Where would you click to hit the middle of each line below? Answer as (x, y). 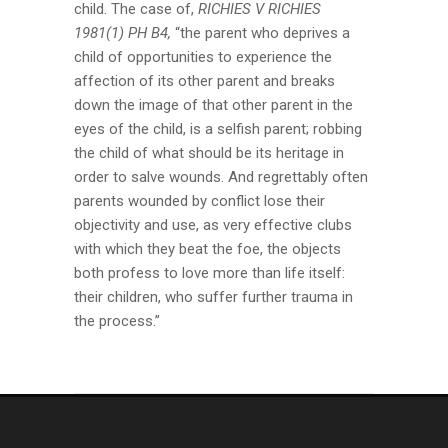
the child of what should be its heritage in (209, 153)
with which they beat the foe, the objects (207, 249)
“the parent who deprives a (260, 33)
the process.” (117, 321)
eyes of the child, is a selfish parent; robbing (218, 129)
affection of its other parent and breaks (204, 81)
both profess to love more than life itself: (209, 273)
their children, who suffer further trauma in (213, 297)
